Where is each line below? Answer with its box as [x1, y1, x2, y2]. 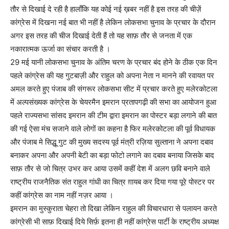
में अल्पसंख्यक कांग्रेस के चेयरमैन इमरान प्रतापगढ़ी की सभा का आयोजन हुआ [10, 97, 216, 107]
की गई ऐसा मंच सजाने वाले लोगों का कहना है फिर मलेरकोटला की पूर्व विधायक [10, 124, 215, 133]
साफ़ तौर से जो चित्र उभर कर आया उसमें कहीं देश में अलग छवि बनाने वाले [10, 164, 210, 173]
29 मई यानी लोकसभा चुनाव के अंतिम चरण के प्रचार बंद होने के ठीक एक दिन [10, 57, 217, 67]
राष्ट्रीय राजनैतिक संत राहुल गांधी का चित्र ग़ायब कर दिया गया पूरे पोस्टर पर [10, 177, 215, 187]
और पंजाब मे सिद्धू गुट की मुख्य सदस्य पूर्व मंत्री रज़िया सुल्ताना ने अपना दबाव [10, 137, 213, 147]
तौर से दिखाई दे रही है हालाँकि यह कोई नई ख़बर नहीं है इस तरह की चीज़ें [10, 4, 201, 14]
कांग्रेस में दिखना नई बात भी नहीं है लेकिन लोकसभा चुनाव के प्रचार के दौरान [10, 17, 216, 27]
